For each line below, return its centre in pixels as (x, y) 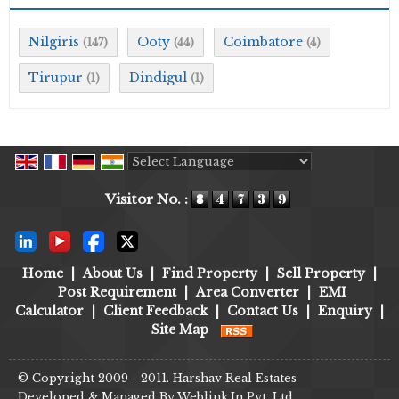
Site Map (179, 330)
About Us (113, 274)
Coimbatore (263, 41)
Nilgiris (54, 41)
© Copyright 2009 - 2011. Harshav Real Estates (157, 378)
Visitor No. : (148, 199)
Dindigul (158, 77)
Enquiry (345, 311)
